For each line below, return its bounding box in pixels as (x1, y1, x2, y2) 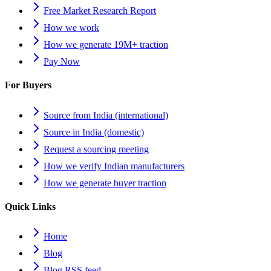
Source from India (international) (44, 109, 168, 120)
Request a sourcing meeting (44, 143, 149, 154)
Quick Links (5, 201, 56, 212)
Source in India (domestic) (44, 126, 144, 137)
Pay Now (44, 56, 80, 67)
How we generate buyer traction (44, 177, 166, 188)
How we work (44, 22, 99, 33)
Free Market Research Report (44, 5, 156, 16)
